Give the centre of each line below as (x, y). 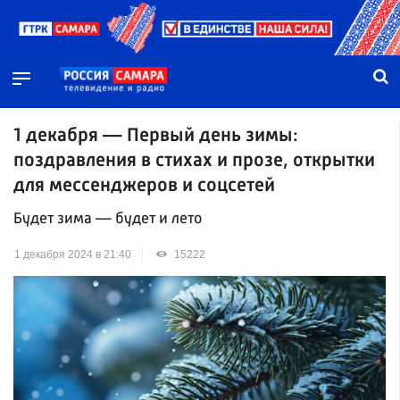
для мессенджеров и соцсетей (144, 186)
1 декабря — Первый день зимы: (156, 136)
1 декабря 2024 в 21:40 (73, 255)
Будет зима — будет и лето (108, 220)
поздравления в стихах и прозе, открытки (194, 161)
